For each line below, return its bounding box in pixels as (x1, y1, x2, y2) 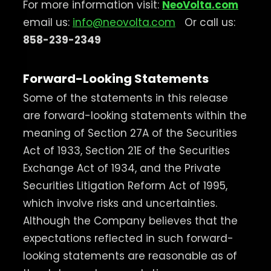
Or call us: (178, 15, 235, 30)
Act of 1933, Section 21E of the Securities (22, 143, 230, 158)
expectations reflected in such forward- (22, 230, 233, 246)
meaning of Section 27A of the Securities (22, 125, 237, 140)
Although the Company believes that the (22, 213, 238, 228)
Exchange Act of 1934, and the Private (22, 160, 221, 175)
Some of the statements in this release (22, 90, 228, 105)
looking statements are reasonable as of (22, 248, 237, 263)
